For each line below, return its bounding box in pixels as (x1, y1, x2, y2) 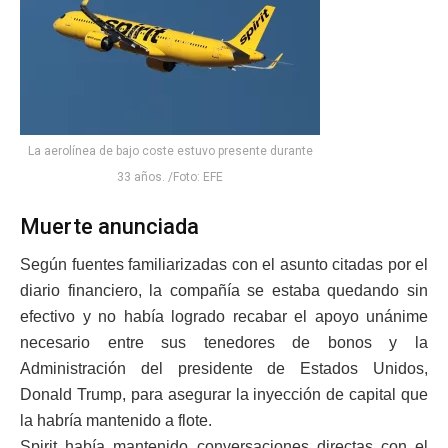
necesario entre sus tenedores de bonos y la (20, 334, 428, 352)
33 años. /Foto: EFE (117, 170, 223, 185)
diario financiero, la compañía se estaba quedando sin (20, 282, 428, 300)
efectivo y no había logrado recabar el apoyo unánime (20, 308, 428, 326)
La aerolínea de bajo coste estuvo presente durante (27, 144, 313, 159)
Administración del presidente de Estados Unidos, (20, 360, 428, 378)
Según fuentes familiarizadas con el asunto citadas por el (20, 256, 428, 274)
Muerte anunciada (20, 213, 199, 239)
